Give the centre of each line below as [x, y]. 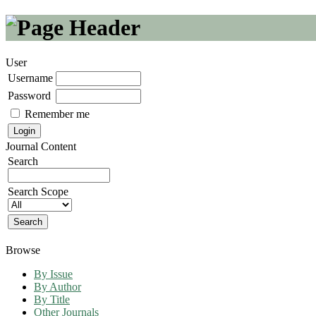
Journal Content [41, 146]
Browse [23, 250]
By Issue [53, 274]
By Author [57, 286]
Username [30, 78]
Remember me [57, 114]
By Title [52, 299]
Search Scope [38, 191]
